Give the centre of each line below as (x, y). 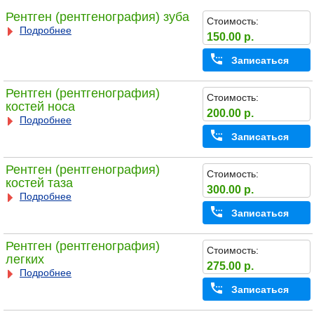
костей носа (40, 107)
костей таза (39, 183)
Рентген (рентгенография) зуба (97, 17)
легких (25, 260)
